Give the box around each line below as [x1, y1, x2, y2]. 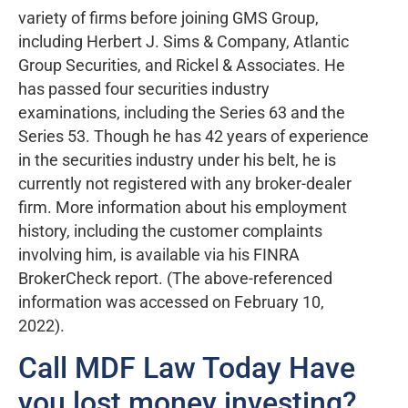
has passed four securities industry [18, 79, 270, 98]
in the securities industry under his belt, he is [18, 150, 336, 169]
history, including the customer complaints [18, 221, 322, 240]
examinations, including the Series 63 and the [18, 103, 345, 122]
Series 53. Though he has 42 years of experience [18, 127, 369, 146]
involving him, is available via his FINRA [18, 245, 300, 264]
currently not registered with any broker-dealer [18, 174, 352, 193]
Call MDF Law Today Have [18, 351, 355, 386]
